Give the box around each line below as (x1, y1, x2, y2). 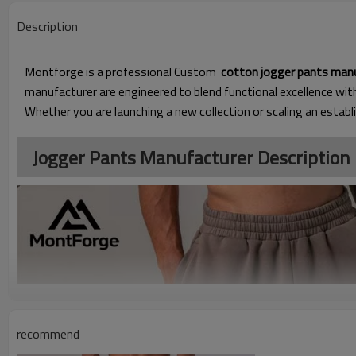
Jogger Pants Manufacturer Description (33, 143, 350, 172)
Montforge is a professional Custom (25, 62, 219, 81)
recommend (17, 324, 79, 343)
